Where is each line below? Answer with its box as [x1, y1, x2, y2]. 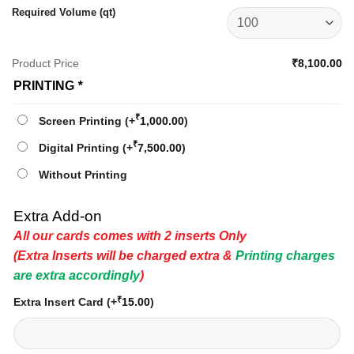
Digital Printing [39, 141, 122, 155]
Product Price [12, 57, 79, 70]
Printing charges [235, 248, 335, 262]
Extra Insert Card [13, 295, 107, 308]
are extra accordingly [13, 268, 140, 282]
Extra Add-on [13, 207, 102, 224]
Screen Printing [39, 115, 125, 128]
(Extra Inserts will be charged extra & [13, 248, 235, 262]
